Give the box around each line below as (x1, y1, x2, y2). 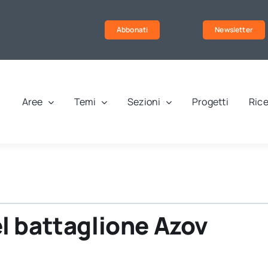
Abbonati (116, 25, 148, 35)
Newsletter (215, 25, 253, 35)
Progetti (191, 95, 229, 109)
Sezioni (127, 95, 161, 109)
